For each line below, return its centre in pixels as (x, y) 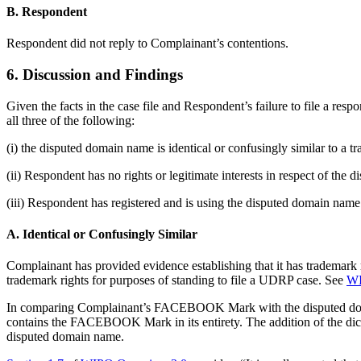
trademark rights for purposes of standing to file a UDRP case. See (176, 280)
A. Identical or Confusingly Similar (102, 234)
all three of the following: (71, 120)
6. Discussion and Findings (95, 75)
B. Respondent (47, 12)
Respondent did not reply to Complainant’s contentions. (147, 44)
